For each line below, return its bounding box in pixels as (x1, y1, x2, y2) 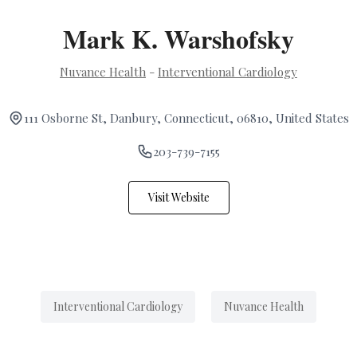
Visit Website (147, 190, 210, 206)
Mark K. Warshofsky (63, 20, 294, 58)
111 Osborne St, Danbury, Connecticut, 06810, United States (24, 110, 349, 127)
